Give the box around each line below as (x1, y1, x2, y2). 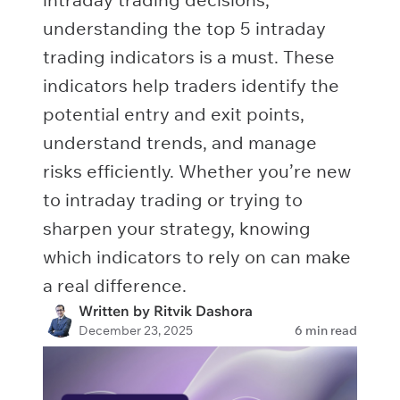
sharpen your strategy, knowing (43, 217, 311, 239)
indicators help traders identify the (43, 74, 339, 96)
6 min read (295, 322, 357, 338)
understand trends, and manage (43, 131, 317, 154)
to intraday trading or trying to (43, 188, 303, 211)
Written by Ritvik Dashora (79, 302, 253, 320)
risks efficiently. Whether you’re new (43, 160, 351, 182)
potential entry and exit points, (43, 103, 304, 125)
